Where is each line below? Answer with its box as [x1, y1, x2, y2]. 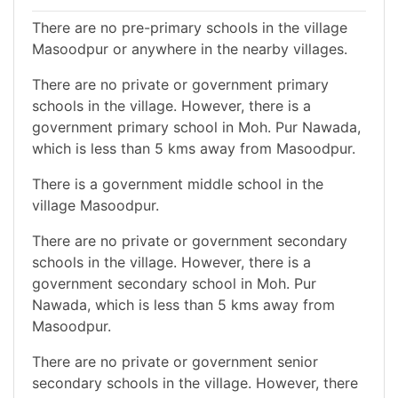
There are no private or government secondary [32, 232, 347, 251]
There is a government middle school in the [32, 175, 323, 194]
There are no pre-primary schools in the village [32, 19, 347, 37]
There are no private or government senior [32, 353, 318, 371]
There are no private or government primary [32, 76, 329, 94]
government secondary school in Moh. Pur [32, 275, 316, 293]
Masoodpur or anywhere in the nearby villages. [32, 40, 347, 59]
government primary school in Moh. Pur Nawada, [32, 118, 361, 137]
